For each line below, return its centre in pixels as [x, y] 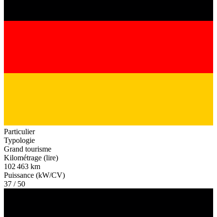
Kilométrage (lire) [31, 158]
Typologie [19, 140]
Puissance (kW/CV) [34, 175]
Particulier [19, 132]
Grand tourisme [28, 149]
